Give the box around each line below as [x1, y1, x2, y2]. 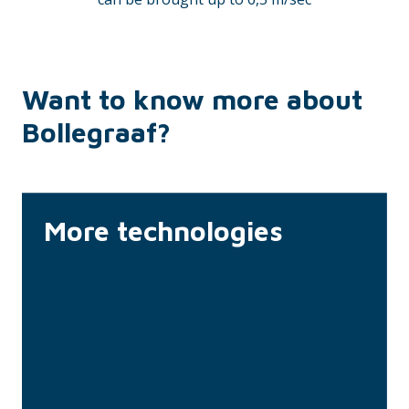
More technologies [44, 215, 283, 247]
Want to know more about [22, 83, 362, 116]
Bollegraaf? [22, 116, 171, 149]
